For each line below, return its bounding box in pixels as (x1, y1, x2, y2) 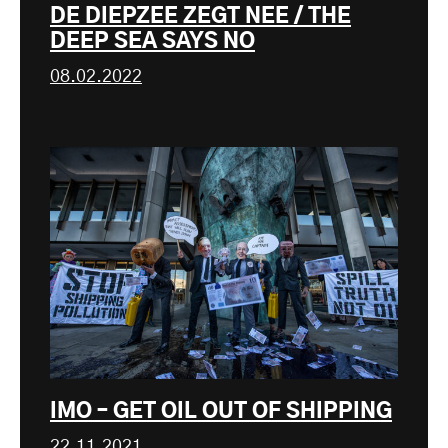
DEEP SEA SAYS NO (50, 30, 255, 52)
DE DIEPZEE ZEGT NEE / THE (50, 5, 351, 27)
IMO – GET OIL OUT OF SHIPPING (50, 400, 392, 422)
